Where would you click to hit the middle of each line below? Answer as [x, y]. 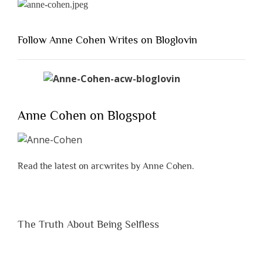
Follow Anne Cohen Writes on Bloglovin [107, 40]
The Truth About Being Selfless [88, 224]
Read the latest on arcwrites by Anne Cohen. [106, 166]
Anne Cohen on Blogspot [87, 116]
